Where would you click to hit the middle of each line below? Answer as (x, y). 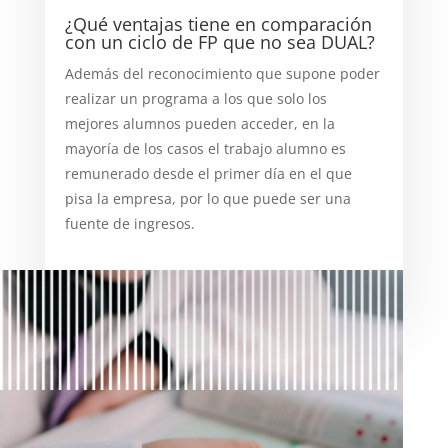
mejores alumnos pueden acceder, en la (199, 123)
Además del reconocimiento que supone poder (222, 73)
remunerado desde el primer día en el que (208, 173)
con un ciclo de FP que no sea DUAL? (219, 41)
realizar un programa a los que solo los (195, 98)
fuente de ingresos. (129, 223)
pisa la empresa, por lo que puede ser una (207, 198)
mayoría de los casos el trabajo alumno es (205, 148)
